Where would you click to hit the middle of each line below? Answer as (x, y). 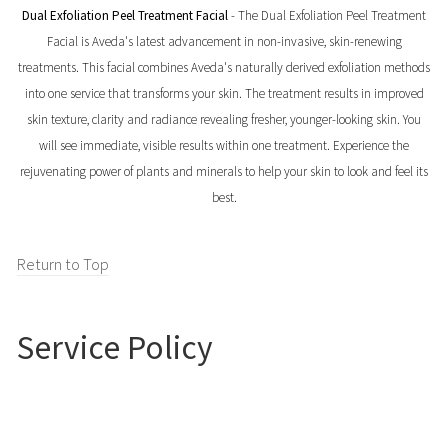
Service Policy (114, 346)
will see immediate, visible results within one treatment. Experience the (224, 146)
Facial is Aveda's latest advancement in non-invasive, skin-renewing (224, 42)
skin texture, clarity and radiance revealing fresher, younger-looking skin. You (224, 120)
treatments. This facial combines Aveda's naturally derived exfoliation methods (224, 68)
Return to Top (62, 264)
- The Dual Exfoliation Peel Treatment (327, 16)
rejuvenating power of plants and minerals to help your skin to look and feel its (224, 172)
